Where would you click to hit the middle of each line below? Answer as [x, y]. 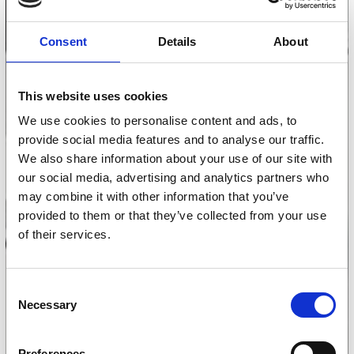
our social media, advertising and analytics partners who [173, 177]
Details [177, 41]
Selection [30, 308]
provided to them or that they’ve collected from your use [172, 215]
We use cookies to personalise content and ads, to [158, 121]
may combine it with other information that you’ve [154, 196]
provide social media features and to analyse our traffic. [171, 139]
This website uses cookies [93, 96]
